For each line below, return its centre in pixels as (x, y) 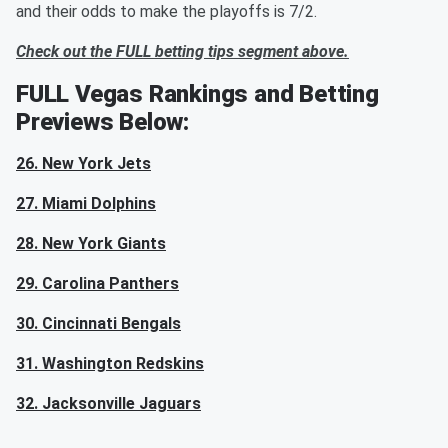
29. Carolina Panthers (97, 283)
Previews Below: (103, 121)
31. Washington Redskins (110, 363)
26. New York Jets (83, 163)
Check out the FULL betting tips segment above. (182, 51)
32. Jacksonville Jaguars (108, 403)
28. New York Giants (91, 243)
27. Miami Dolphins (86, 203)
